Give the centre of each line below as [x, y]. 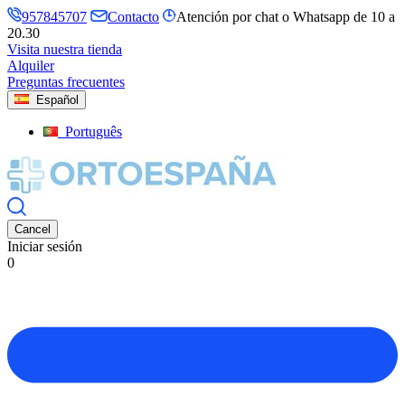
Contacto [133, 17]
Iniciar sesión [45, 246]
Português [90, 132]
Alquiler [31, 66]
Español [56, 100]
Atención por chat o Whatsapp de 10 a [286, 17]
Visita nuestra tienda [65, 49]
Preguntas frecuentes [66, 82]
